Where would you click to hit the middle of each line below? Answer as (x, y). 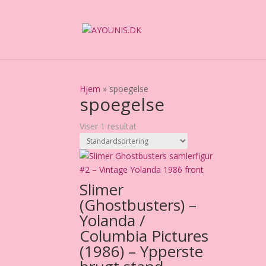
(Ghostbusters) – (138, 205)
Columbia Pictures (144, 236)
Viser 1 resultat (108, 126)
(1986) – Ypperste (142, 251)
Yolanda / (113, 220)
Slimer (102, 189)
